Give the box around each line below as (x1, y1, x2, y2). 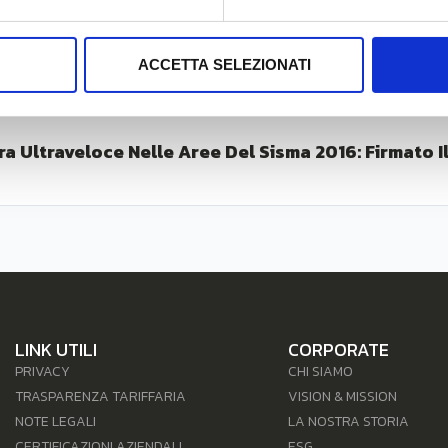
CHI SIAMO (288, 360, 354, 382)
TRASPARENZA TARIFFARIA (15, 386, 187, 408)
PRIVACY (15, 360, 71, 382)
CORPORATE (288, 336, 390, 364)
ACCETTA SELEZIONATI (137, 56, 311, 74)
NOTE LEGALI (15, 411, 97, 433)
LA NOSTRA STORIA (288, 411, 410, 433)
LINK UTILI (15, 336, 98, 364)
